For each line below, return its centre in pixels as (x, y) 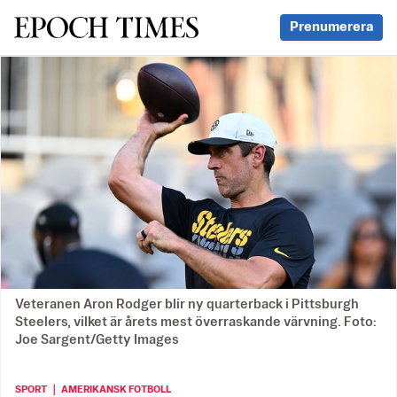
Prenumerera (331, 27)
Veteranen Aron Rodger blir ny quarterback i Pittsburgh (187, 305)
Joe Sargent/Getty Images (97, 340)
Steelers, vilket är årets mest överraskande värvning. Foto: (196, 323)
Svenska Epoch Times (105, 27)
